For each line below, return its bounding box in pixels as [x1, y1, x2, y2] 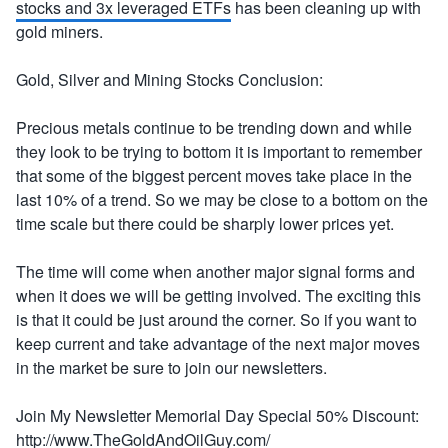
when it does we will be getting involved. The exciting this [16, 284, 421, 307]
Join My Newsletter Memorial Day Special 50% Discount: [16, 404, 419, 427]
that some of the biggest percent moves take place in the [16, 164, 412, 187]
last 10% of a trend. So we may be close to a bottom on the [16, 188, 428, 211]
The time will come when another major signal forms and [16, 260, 415, 283]
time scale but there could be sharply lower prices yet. [16, 212, 394, 235]
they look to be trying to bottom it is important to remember [16, 140, 422, 163]
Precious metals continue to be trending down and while [16, 116, 412, 139]
